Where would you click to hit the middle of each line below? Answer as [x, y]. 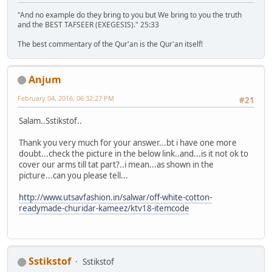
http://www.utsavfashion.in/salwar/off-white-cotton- [115, 197]
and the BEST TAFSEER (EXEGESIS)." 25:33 [88, 24]
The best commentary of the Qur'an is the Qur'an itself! [110, 44]
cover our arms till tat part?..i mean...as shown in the [116, 164]
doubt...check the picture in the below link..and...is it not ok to [134, 153]
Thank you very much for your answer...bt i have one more [128, 142]
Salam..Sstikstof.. [50, 121]
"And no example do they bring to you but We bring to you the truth [130, 15]
